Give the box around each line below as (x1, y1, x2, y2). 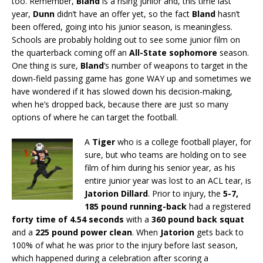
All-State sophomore (129, 46, 217, 58)
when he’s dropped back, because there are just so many (12, 98, 228, 110)
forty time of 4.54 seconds (12, 213, 124, 225)
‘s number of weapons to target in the (104, 59, 248, 71)
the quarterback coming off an (12, 46, 129, 58)
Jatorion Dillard (85, 187, 148, 199)
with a (124, 213, 151, 225)
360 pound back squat (151, 213, 244, 225)
